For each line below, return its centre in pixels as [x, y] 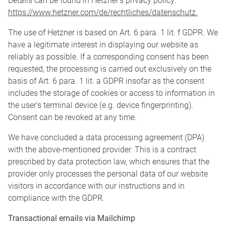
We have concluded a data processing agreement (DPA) [106, 138]
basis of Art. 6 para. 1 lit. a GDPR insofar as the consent [106, 81]
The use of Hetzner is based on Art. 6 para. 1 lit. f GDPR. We [113, 33]
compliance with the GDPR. [56, 198]
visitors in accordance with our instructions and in [96, 186]
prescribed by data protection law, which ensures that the [109, 162]
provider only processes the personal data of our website [108, 174]
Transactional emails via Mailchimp [72, 218]
